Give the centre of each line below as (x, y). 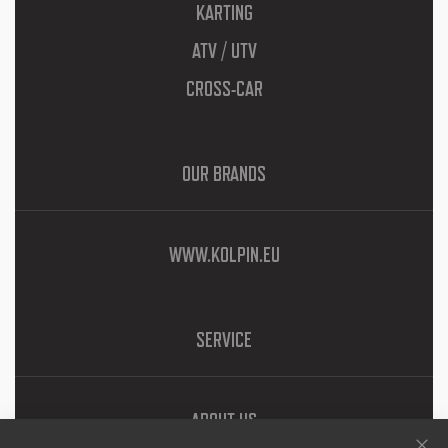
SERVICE (224, 340)
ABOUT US (224, 421)
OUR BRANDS (224, 174)
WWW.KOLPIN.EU (224, 255)
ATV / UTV (224, 51)
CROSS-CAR (224, 89)
